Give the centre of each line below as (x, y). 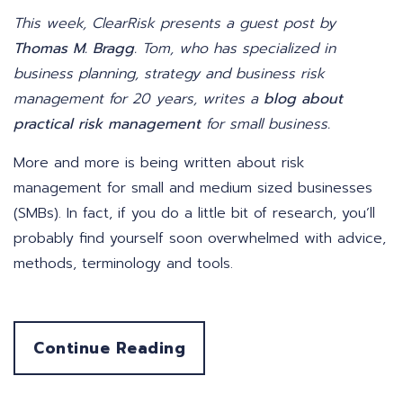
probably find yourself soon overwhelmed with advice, (200, 239)
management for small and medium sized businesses (193, 188)
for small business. (265, 125)
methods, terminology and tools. (123, 264)
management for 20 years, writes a (139, 99)
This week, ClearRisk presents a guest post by (175, 24)
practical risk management (107, 125)
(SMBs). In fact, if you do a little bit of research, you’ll (194, 214)
